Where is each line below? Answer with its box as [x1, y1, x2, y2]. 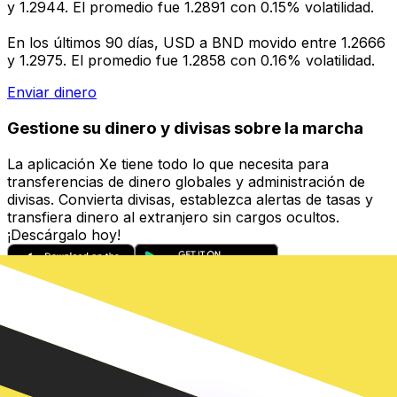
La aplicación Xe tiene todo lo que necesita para [7, 154, 329, 173]
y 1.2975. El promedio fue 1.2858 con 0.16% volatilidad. [7, 51, 375, 70]
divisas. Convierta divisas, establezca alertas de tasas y [7, 190, 373, 208]
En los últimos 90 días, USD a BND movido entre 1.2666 [7, 34, 385, 52]
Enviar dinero [7, 83, 97, 102]
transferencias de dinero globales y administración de [7, 172, 365, 191]
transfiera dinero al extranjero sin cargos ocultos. [7, 207, 339, 226]
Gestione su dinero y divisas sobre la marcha [7, 117, 363, 138]
